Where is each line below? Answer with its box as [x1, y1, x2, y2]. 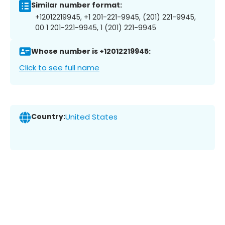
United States [65, 111, 118, 123]
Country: [31, 111, 65, 122]
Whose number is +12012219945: [31, 46, 151, 57]
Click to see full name [19, 62, 99, 73]
